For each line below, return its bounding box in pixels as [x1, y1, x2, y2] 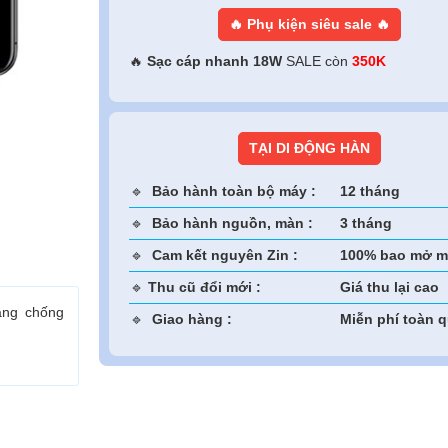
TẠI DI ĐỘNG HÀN [248, 140, 370, 156]
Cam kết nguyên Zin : [152, 247, 302, 263]
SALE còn [286, 53, 352, 69]
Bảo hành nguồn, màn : [152, 215, 313, 231]
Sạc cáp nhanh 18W [147, 53, 286, 69]
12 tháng [336, 183, 400, 199]
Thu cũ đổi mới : [148, 279, 261, 295]
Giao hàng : [152, 311, 236, 327]
